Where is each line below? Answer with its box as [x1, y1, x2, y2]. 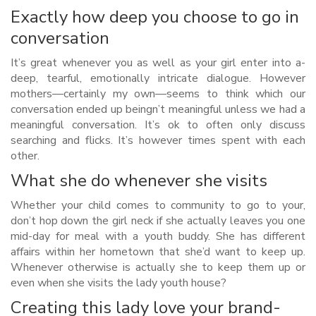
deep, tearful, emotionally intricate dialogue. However [11, 71, 305, 86]
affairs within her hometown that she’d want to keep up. [11, 244, 305, 260]
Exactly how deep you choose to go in [11, 6, 299, 28]
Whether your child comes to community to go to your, [11, 197, 305, 213]
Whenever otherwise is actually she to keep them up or [11, 260, 305, 275]
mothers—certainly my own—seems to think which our [11, 86, 305, 102]
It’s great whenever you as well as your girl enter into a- [11, 55, 305, 71]
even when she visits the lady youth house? [11, 275, 226, 291]
